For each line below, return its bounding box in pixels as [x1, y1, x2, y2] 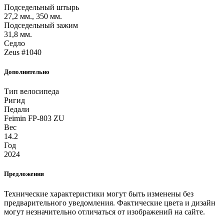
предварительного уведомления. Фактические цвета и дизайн [4, 198, 215, 207]
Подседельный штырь [4, 2, 79, 11]
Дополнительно [4, 68, 49, 76]
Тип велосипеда [4, 87, 59, 96]
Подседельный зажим [4, 20, 78, 29]
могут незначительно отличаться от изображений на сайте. [4, 207, 205, 216]
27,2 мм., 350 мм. [4, 11, 62, 20]
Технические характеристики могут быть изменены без [4, 189, 193, 198]
